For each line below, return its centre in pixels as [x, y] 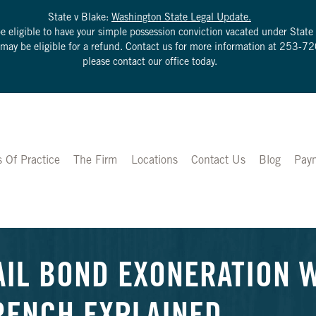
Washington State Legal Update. [181, 18]
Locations [154, 160]
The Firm [96, 160]
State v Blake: [80, 18]
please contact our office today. [150, 63]
